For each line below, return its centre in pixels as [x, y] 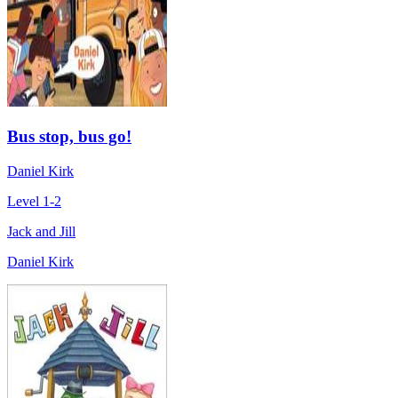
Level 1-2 [34, 201]
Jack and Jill [41, 231]
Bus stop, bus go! [69, 137]
